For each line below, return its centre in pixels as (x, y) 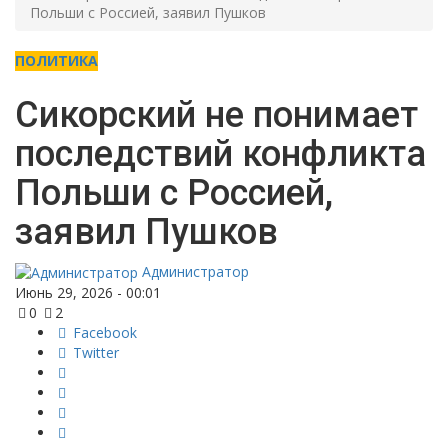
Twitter (96, 352)
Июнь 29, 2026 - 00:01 (88, 292)
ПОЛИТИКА (56, 60)
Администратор (193, 271)
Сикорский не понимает (216, 114)
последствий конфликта (220, 153)
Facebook (105, 332)
